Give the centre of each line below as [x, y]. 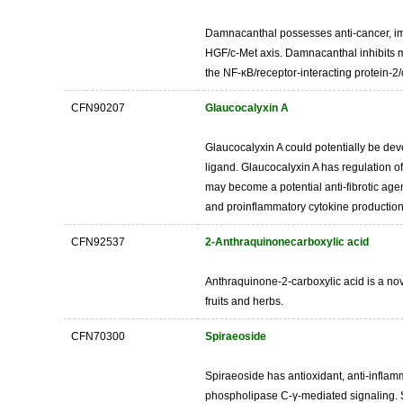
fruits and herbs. [244, 301]
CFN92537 [98, 242]
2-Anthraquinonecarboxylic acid [287, 242]
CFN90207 [98, 108]
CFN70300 [98, 336]
